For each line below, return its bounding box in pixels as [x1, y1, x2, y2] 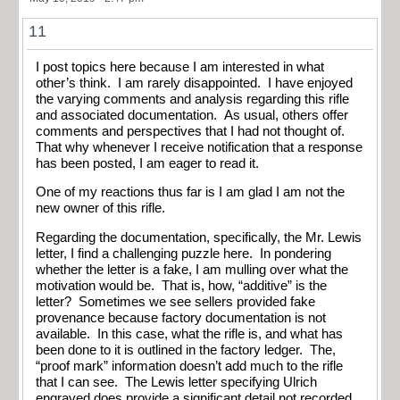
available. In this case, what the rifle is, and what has [36, 326, 343, 341]
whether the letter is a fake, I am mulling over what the [36, 262, 348, 277]
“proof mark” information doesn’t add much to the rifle [36, 358, 343, 373]
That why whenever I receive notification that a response [36, 139, 362, 154]
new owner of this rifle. [36, 201, 169, 216]
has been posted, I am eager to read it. [36, 155, 262, 171]
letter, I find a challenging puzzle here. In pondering [36, 246, 331, 261]
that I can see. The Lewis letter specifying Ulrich [36, 374, 317, 389]
